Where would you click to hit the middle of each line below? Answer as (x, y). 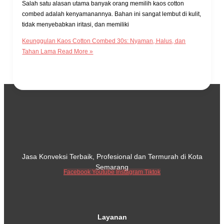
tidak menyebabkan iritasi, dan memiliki (76, 25)
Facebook (77, 172)
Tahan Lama (39, 52)
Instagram (129, 172)
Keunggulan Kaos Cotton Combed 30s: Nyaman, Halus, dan (104, 41)
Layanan (112, 217)
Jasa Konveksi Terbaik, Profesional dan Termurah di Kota (112, 157)
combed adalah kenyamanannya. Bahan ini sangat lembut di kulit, (112, 14)
